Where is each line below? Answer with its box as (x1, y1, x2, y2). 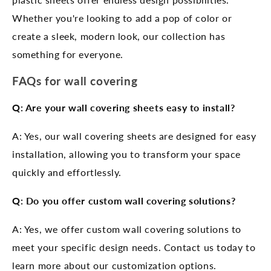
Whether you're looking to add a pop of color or (12, 11, 232, 24)
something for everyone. (12, 48, 123, 60)
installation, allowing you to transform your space (12, 148, 241, 160)
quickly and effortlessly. (12, 166, 122, 178)
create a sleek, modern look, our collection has (12, 30, 226, 42)
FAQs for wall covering (12, 74, 138, 88)
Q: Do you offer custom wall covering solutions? (12, 194, 236, 206)
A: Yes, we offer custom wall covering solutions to (12, 223, 242, 235)
